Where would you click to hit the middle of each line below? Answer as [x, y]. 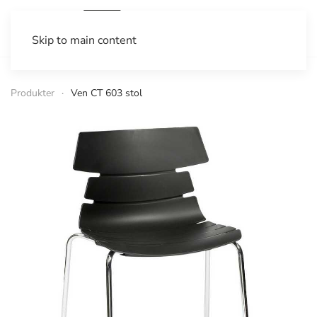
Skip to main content [84, 40]
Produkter [33, 93]
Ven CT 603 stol [106, 93]
